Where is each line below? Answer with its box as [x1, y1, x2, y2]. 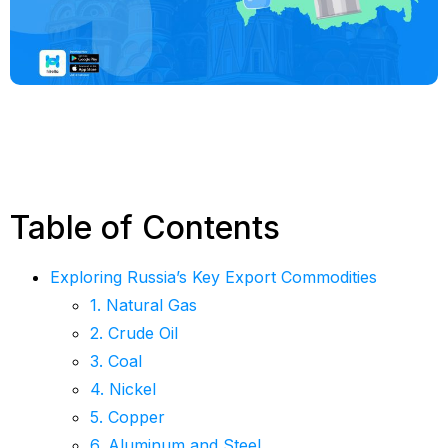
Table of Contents [10, 207, 280, 247]
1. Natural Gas [90, 294, 197, 315]
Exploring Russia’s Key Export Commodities [50, 266, 377, 287]
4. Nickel [90, 378, 156, 399]
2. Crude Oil [90, 322, 178, 343]
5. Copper [90, 406, 165, 427]
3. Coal [90, 350, 142, 371]
